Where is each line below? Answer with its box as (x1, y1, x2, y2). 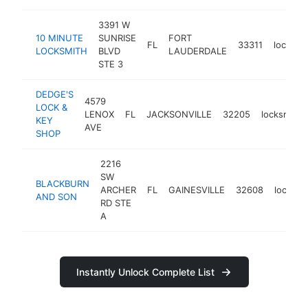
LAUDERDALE (168, 45, 227, 56)
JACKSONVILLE (146, 108, 212, 120)
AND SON (36, 190, 77, 202)
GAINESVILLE (168, 184, 225, 195)
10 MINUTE (36, 32, 83, 43)
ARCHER (100, 184, 136, 195)
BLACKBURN (36, 177, 89, 189)
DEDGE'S (36, 89, 74, 100)
